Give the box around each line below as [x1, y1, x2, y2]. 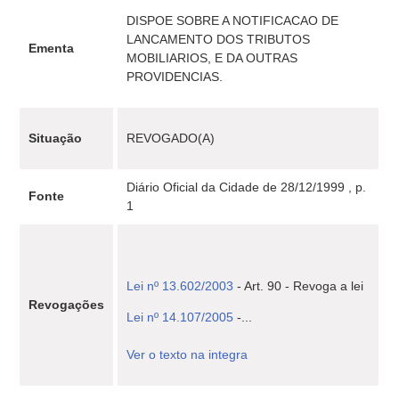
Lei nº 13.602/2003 [126, 279, 234, 293]
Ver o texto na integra [126, 347, 248, 362]
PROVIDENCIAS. [126, 69, 224, 84]
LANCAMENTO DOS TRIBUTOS [126, 32, 311, 46]
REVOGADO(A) [126, 131, 216, 145]
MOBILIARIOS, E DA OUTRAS [126, 51, 298, 65]
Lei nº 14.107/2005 [126, 310, 234, 324]
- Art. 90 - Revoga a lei [233, 279, 364, 293]
